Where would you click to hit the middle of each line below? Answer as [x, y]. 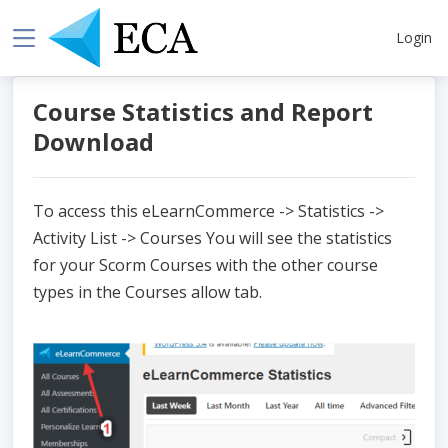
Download [93, 142]
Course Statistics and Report [203, 112]
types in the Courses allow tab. [147, 292]
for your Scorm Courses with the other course [205, 265]
